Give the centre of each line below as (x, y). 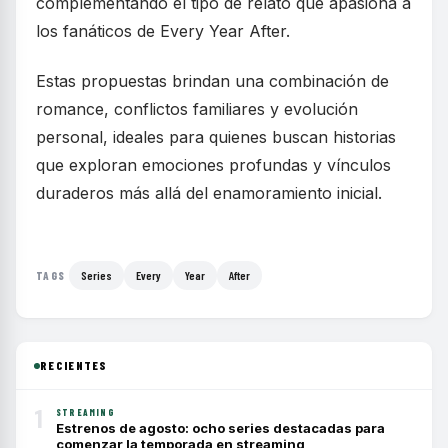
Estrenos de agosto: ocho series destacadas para (220, 428)
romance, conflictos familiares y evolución (197, 109)
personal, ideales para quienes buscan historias (216, 137)
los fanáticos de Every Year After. (163, 31)
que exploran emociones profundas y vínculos (213, 165)
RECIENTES (74, 365)
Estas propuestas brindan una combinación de (212, 81)
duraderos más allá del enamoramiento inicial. (209, 193)
